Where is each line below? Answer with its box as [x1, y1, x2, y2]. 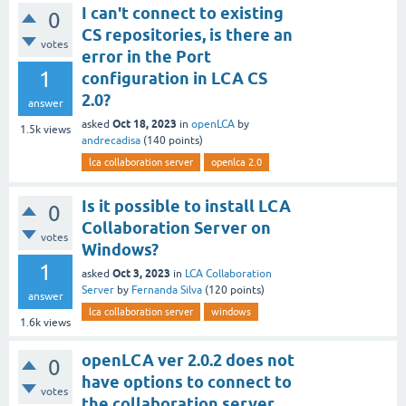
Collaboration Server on [82, 218, 271, 237]
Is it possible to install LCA [82, 197, 291, 216]
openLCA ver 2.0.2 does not [82, 351, 295, 370]
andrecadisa [82, 134, 140, 147]
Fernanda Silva [131, 284, 202, 296]
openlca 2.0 [211, 157, 262, 168]
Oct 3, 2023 [112, 266, 170, 280]
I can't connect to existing [82, 4, 284, 23]
